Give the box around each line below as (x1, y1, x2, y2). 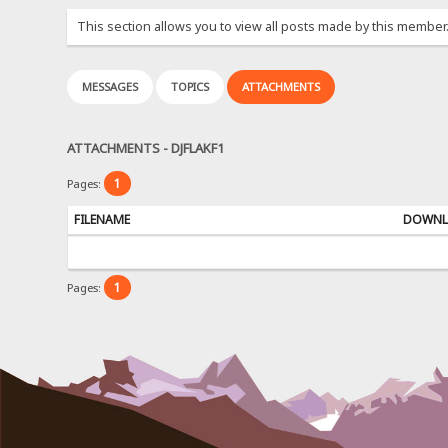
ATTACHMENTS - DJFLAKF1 (67, 138, 225, 157)
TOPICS (171, 79, 210, 95)
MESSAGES (82, 79, 139, 95)
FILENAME (73, 210, 130, 228)
